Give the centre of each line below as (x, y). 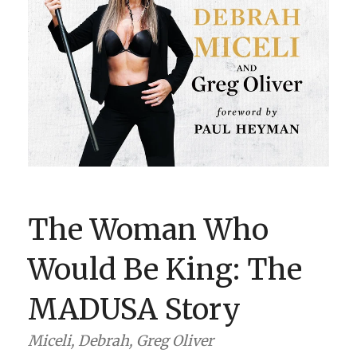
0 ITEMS (190, 94)
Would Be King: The (165, 269)
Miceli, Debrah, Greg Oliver (121, 340)
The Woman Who (148, 229)
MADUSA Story (134, 309)
